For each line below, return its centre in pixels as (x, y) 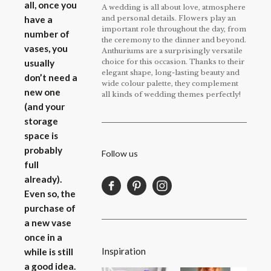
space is (41, 136)
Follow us (120, 153)
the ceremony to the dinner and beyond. (174, 40)
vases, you (46, 49)
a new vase (48, 223)
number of (47, 34)
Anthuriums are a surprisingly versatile (172, 51)
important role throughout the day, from (174, 29)
